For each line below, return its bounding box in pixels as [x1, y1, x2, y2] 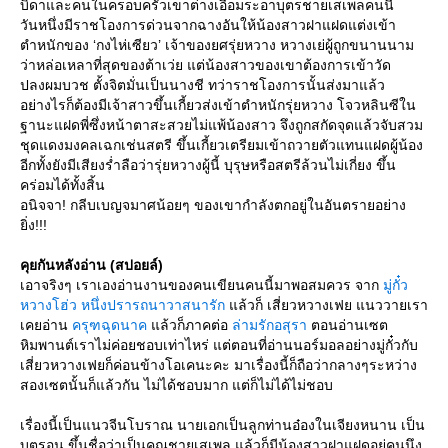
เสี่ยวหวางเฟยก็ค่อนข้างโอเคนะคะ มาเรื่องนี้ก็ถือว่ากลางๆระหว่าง [20, 357, 417, 374]
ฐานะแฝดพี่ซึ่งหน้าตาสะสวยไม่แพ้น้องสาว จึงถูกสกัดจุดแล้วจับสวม [20, 117, 423, 134]
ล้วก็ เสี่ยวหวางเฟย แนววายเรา [229, 297, 428, 314]
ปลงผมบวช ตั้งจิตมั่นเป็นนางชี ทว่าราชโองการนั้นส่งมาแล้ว [20, 77, 385, 94]
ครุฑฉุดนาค [72, 317, 147, 334]
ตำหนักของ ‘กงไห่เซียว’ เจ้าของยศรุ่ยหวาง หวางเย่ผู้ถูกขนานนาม [20, 37, 414, 54]
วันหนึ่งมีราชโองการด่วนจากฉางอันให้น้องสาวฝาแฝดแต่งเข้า [20, 17, 396, 34]
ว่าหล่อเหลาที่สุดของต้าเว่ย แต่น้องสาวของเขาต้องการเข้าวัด [20, 57, 391, 74]
